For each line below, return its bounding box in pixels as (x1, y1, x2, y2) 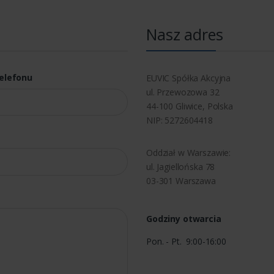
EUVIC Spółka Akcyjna (146, 72, 231, 84)
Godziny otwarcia (146, 212, 221, 224)
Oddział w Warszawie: (146, 146, 231, 158)
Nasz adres (146, 23, 223, 45)
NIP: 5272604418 (146, 114, 213, 126)
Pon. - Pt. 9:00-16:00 (146, 235, 226, 247)
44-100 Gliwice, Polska (146, 100, 233, 112)
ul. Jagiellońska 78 (146, 160, 215, 172)
